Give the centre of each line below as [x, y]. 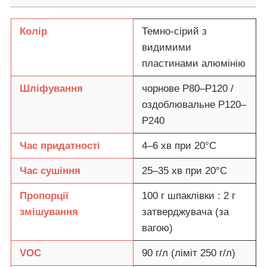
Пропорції [44, 195]
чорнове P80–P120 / [188, 88]
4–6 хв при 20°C [179, 145]
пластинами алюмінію [194, 63]
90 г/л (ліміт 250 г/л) [189, 253]
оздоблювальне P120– [194, 104]
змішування [49, 212]
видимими [167, 47]
